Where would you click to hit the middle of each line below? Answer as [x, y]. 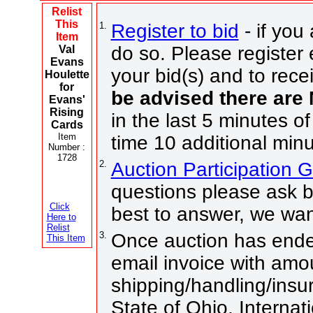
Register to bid [175, 31]
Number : [67, 147]
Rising [67, 112]
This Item [66, 238]
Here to [61, 217]
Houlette [67, 74]
